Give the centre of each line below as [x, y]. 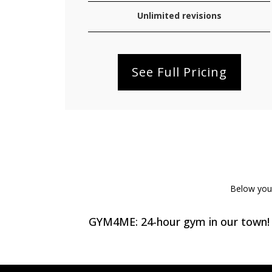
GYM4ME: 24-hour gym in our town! [179, 222]
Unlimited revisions [179, 15]
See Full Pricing [179, 72]
